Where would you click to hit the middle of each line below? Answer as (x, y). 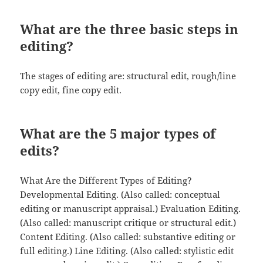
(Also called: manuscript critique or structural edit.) (128, 222)
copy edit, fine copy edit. (71, 90)
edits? (40, 150)
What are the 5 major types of (118, 133)
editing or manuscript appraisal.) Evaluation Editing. (131, 208)
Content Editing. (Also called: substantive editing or (128, 236)
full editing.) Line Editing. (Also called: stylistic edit (127, 250)
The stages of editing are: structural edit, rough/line (128, 75)
